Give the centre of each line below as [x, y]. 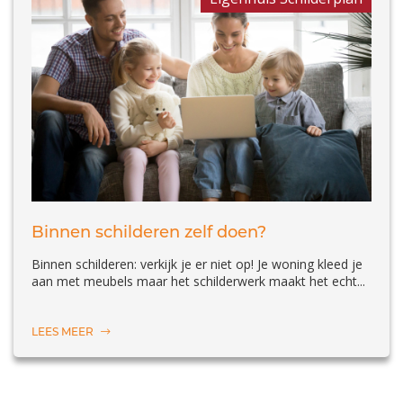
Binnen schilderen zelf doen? [149, 233]
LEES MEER [64, 332]
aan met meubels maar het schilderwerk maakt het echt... [198, 282]
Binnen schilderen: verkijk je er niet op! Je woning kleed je [197, 264]
